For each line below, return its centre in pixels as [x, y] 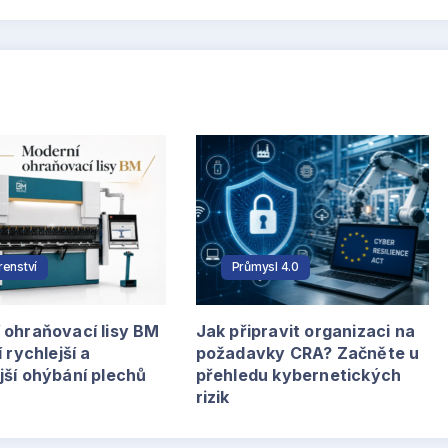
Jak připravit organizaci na [305, 330]
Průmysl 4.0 [265, 266]
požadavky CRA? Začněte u [307, 352]
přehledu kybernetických [298, 374]
